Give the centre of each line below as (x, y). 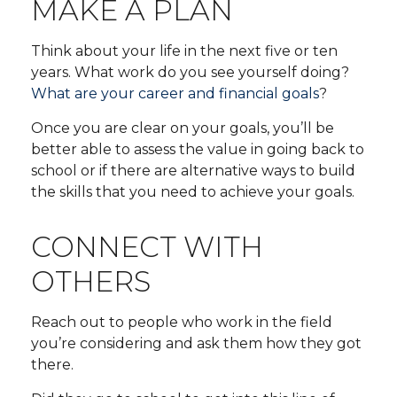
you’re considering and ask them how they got (196, 344)
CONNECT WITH (147, 247)
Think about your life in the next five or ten (184, 51)
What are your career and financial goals (175, 94)
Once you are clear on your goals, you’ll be (183, 128)
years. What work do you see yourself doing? (190, 73)
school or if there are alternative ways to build (193, 171)
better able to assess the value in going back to (198, 150)
